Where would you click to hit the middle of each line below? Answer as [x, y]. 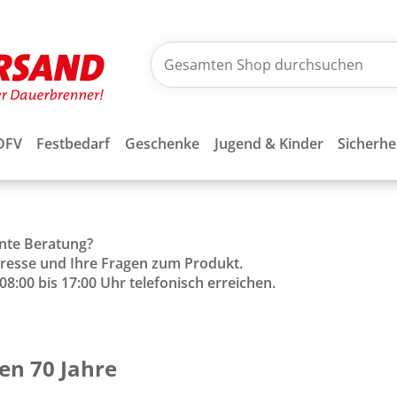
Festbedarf [74, 144]
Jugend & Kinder [269, 144]
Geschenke [162, 144]
